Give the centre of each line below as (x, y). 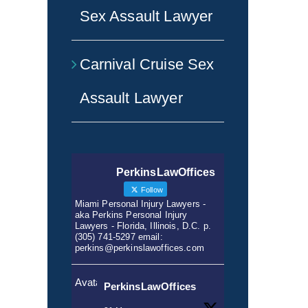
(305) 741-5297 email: (119, 236)
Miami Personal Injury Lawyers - (140, 203)
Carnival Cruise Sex (147, 64)
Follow (151, 189)
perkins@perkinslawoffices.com (139, 247)
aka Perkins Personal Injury (131, 214)
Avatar (90, 282)
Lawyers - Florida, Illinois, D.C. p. (143, 225)
